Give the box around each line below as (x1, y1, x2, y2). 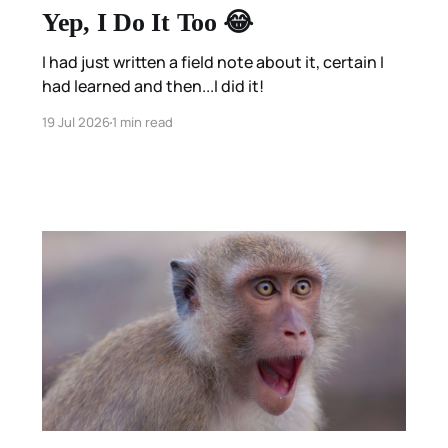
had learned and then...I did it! (41, 75, 264, 98)
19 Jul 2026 (41, 113, 110, 132)
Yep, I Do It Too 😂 (41, 8, 254, 38)
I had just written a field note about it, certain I (41, 51, 384, 74)
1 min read (111, 113, 173, 132)
